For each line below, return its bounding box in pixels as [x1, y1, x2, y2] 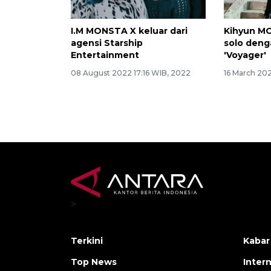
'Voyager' [224, 50, 267, 61]
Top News [71, 256, 117, 268]
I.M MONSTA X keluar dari [71, 25, 188, 37]
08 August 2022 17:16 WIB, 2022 [71, 68, 191, 78]
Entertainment [71, 50, 139, 61]
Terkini [71, 235, 103, 247]
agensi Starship [71, 38, 143, 49]
